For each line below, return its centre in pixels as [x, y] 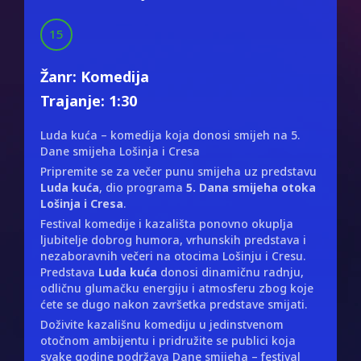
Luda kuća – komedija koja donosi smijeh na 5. [170, 135]
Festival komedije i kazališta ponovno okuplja [167, 223]
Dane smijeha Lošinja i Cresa [120, 151]
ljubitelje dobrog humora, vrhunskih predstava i [173, 239]
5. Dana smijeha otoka [251, 187]
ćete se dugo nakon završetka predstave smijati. [174, 304]
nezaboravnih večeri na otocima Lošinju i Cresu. [173, 255]
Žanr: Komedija [95, 76]
